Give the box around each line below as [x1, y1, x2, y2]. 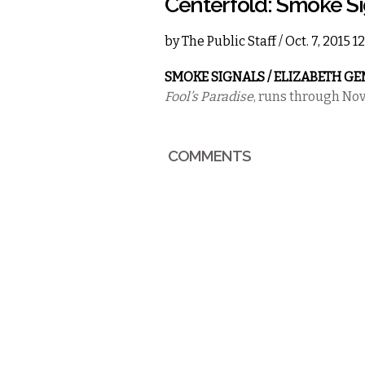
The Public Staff [182, 33, 276, 49]
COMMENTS [168, 147, 252, 165]
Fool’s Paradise [165, 89, 253, 104]
